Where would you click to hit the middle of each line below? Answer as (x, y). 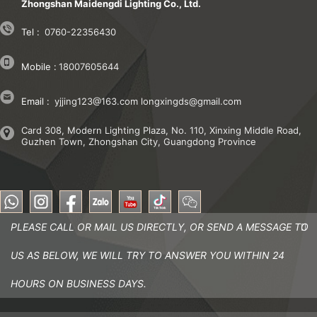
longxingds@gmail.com (191, 101)
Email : (35, 101)
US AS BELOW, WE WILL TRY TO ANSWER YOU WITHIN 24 (148, 255)
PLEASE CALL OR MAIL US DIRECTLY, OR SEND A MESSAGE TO (160, 226)
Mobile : (39, 66)
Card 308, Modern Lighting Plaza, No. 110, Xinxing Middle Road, (161, 130)
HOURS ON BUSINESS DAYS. (79, 283)
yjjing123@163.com (96, 101)
